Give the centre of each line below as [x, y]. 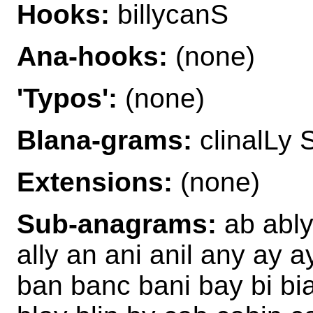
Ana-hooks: [92, 56]
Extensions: [95, 182]
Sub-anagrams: [117, 224]
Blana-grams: [104, 140]
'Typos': [67, 98]
